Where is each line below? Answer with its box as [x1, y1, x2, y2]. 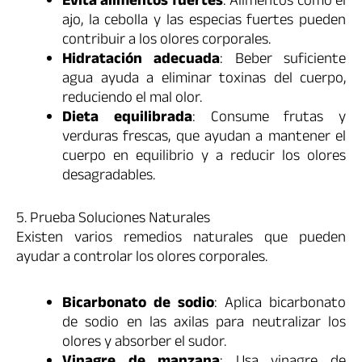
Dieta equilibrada [62, 106, 192, 133]
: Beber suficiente [220, 48, 347, 74]
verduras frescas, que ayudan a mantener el [62, 125, 346, 152]
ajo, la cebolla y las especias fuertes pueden [62, 9, 346, 36]
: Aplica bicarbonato [214, 291, 346, 318]
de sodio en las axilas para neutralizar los [62, 310, 346, 337]
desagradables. [62, 164, 155, 191]
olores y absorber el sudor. [62, 330, 226, 356]
